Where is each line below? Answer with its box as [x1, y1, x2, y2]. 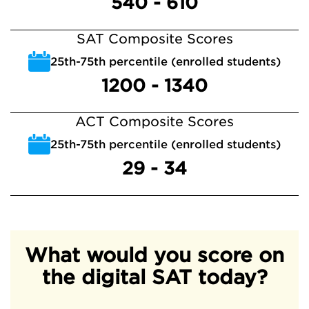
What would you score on [25, 243, 284, 267]
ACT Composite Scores [75, 114, 234, 130]
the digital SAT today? [41, 266, 268, 289]
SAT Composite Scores [76, 31, 233, 47]
